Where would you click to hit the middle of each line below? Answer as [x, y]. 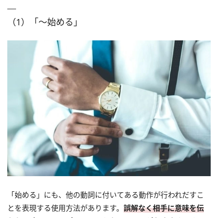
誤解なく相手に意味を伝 [164, 208]
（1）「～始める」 [45, 22]
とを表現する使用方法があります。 [65, 208]
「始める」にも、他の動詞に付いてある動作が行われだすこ [106, 195]
